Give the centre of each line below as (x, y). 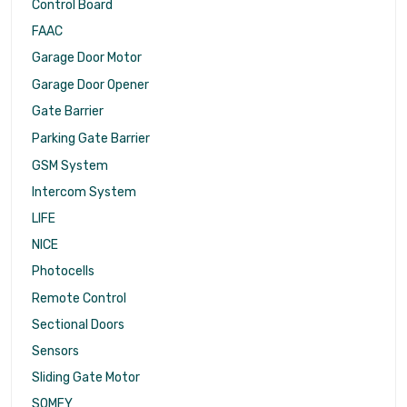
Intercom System (84, 192)
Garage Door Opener (90, 85)
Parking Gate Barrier (91, 139)
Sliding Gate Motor (86, 378)
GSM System (70, 165)
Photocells (63, 272)
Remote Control (79, 298)
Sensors (55, 352)
